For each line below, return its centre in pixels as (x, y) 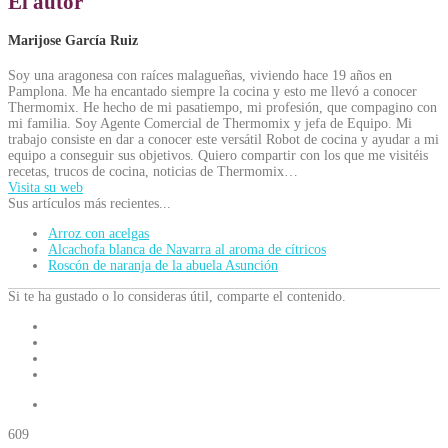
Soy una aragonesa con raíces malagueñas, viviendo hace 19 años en (200, 75)
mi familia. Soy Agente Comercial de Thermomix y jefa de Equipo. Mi (210, 123)
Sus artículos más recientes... (89, 203)
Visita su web (45, 187)
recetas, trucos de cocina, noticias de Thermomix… (153, 171)
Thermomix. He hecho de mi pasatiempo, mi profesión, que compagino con (222, 107)
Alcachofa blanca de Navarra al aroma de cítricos (187, 249)
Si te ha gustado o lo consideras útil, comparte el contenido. (177, 296)
